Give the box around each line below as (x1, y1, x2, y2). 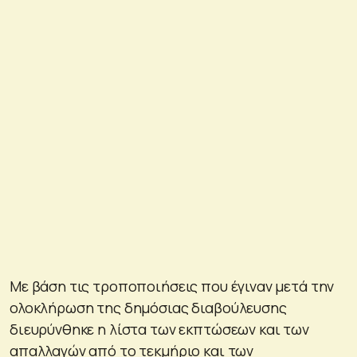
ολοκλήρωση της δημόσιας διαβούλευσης (10, 297, 287, 317)
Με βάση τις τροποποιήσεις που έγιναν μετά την (10, 276, 335, 296)
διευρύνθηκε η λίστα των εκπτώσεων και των (10, 319, 309, 339)
